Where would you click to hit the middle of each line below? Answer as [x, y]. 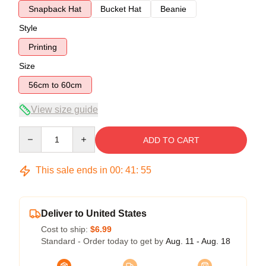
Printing [43, 47]
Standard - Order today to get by [103, 241]
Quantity [34, 132]
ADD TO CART [171, 140]
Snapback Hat [55, 9]
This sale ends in [72, 170]
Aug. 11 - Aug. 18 [198, 241]
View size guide [64, 109]
